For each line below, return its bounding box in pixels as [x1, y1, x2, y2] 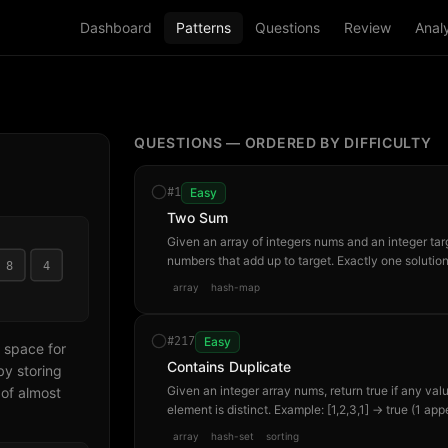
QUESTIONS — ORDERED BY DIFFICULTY [134, 134, 432, 151]
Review [343, 18, 391, 36]
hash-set [211, 430, 255, 442]
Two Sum [167, 209, 229, 226]
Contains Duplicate [167, 358, 292, 375]
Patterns [175, 18, 231, 36]
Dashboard [79, 18, 152, 36]
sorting [266, 430, 300, 442]
